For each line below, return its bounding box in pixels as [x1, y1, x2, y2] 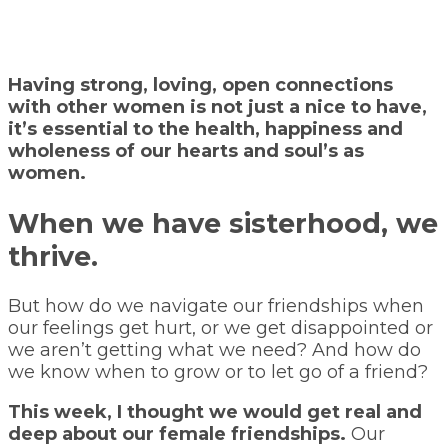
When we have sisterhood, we [8, 206, 438, 240]
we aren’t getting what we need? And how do [8, 338, 421, 361]
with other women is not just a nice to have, [8, 96, 427, 119]
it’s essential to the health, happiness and [8, 118, 403, 141]
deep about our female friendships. [8, 422, 346, 445]
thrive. [8, 239, 98, 273]
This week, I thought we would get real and [8, 400, 422, 423]
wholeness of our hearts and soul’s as [8, 140, 364, 163]
